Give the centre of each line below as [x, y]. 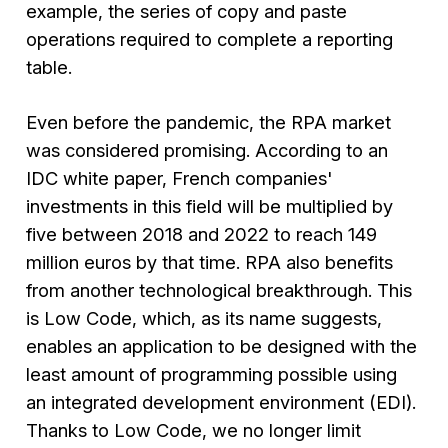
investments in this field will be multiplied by [210, 205]
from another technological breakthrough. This [219, 289]
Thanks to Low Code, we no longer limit [194, 429]
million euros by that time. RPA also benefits [210, 261]
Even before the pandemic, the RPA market [209, 121]
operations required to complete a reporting [210, 39]
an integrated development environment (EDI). [221, 401]
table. [49, 67]
